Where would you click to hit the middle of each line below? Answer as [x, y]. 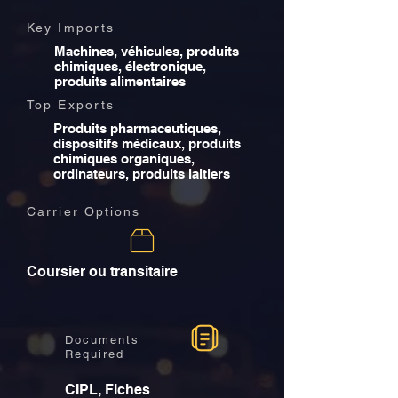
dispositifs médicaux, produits [147, 143]
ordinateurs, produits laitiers [142, 174]
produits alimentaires [120, 81]
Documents [102, 340]
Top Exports [71, 105]
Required [95, 354]
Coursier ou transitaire [102, 271]
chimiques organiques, [124, 159]
